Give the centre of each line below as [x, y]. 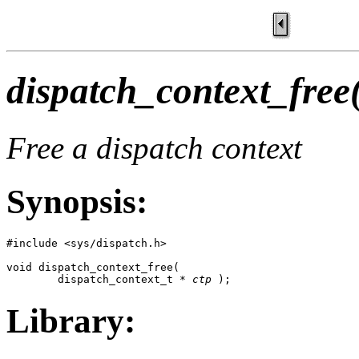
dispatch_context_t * [99, 279]
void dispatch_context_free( [93, 267]
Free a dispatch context [154, 147]
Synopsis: [77, 201]
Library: [71, 321]
